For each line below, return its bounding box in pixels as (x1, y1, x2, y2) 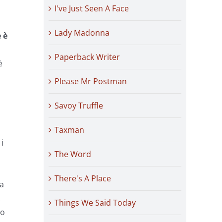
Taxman (55, 124, 84, 135)
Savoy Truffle (55, 100, 103, 111)
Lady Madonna (55, 27, 110, 38)
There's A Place (55, 172, 111, 184)
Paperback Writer (55, 51, 120, 62)
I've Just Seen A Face (55, 2, 129, 14)
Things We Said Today (55, 197, 136, 208)
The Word (55, 148, 91, 160)
